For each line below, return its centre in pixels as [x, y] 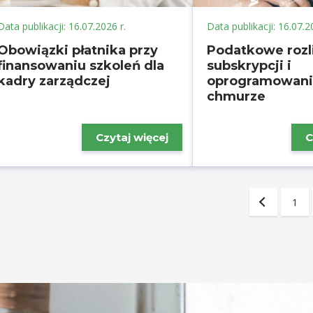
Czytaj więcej [132, 137]
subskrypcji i [249, 66]
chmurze [236, 96]
